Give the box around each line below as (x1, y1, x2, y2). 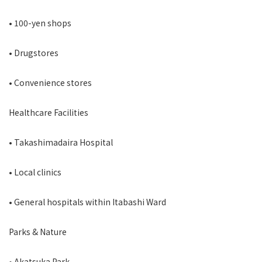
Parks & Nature (9, 226, 67, 237)
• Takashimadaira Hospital (9, 136, 113, 148)
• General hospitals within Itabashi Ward (9, 196, 166, 208)
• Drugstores (9, 47, 58, 58)
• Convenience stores (9, 77, 92, 88)
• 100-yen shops (9, 17, 71, 29)
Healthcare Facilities (9, 106, 88, 118)
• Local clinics (9, 166, 61, 178)
